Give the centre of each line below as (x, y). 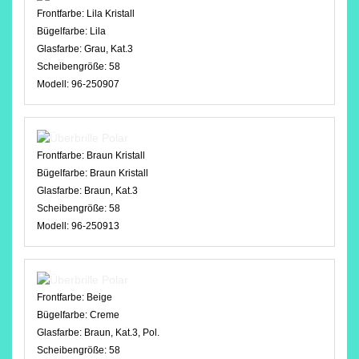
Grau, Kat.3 (109, 49)
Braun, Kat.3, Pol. (122, 333)
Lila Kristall (111, 14)
